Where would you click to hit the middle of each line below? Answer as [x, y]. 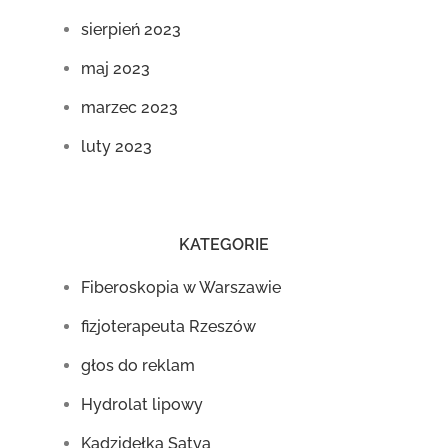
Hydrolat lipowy [142, 404]
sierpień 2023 [131, 29]
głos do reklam [138, 365]
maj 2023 [116, 68]
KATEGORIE [224, 244]
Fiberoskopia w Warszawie [181, 287]
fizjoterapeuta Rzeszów [169, 326]
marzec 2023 [130, 107]
